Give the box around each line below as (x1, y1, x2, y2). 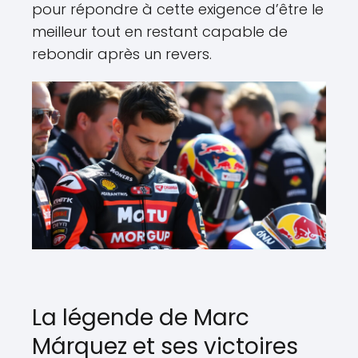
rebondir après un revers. (32, 44, 212, 65)
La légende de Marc (32, 302, 249, 334)
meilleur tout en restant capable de (32, 22, 288, 42)
